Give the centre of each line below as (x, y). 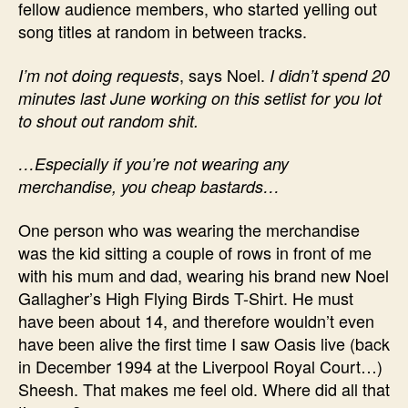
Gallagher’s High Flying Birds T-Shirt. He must (186, 297)
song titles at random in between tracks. (163, 31)
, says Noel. (224, 74)
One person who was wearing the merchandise (189, 229)
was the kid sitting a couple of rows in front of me (195, 252)
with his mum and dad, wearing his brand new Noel (204, 275)
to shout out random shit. (108, 120)
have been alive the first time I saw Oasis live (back (204, 343)
